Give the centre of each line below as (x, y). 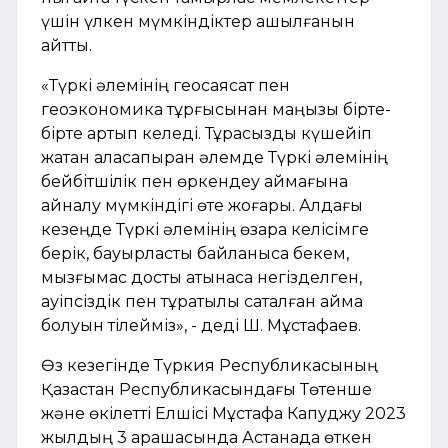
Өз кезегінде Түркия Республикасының (209, 365)
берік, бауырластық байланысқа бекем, (195, 253)
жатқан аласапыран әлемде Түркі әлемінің (214, 157)
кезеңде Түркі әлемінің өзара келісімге (205, 229)
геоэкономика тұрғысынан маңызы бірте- (216, 109)
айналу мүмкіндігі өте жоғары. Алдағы (202, 205)
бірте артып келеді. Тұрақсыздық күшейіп (206, 133)
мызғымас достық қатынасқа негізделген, (201, 277)
